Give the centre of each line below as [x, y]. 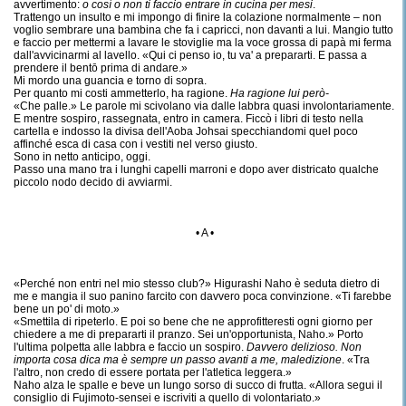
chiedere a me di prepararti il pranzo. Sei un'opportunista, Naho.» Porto [188, 334]
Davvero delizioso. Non [304, 347]
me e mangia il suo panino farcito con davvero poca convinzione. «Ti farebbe [203, 296]
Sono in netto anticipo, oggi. [82, 157]
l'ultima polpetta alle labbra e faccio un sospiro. [130, 347]
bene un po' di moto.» [67, 309]
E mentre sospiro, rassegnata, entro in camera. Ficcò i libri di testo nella [188, 119]
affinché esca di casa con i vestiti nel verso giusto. [135, 144]
